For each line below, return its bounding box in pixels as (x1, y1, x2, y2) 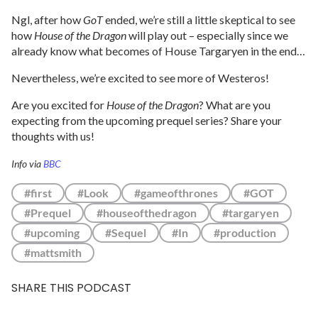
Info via (11, 157, 43, 170)
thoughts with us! (11, 128, 94, 143)
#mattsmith (24, 245, 82, 259)
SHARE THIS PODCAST (11, 279, 131, 296)
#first (24, 185, 52, 199)
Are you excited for (11, 97, 106, 111)
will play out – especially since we (128, 28, 288, 42)
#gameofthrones (134, 185, 218, 199)
